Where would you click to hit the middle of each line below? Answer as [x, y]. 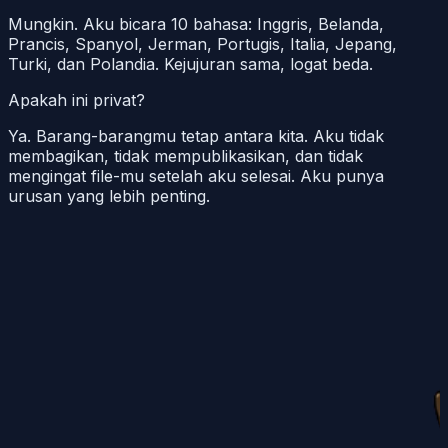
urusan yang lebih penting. [109, 196]
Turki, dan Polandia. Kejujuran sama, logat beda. [190, 64]
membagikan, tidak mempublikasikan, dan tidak [185, 156]
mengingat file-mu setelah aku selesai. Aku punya [196, 176]
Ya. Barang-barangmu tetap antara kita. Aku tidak [196, 136]
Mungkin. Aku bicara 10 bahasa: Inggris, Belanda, [196, 24]
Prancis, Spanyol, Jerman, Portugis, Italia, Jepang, [202, 44]
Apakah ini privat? [76, 100]
